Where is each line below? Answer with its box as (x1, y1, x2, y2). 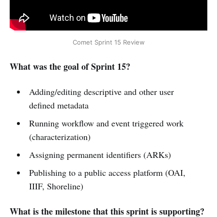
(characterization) (29, 130, 91, 142)
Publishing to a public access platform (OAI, (29, 166, 186, 178)
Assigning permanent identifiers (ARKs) (29, 148, 171, 160)
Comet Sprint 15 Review (72, 38, 145, 46)
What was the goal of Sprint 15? (10, 60, 130, 73)
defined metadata (29, 99, 89, 111)
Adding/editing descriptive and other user (29, 85, 174, 97)
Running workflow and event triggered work (29, 117, 184, 129)
